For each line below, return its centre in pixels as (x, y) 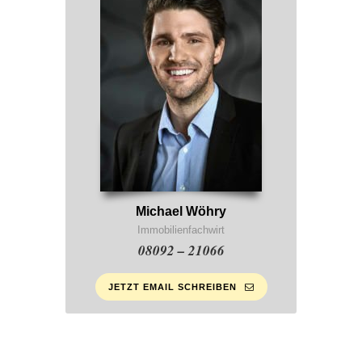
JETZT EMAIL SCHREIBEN (172, 287)
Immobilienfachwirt (181, 230)
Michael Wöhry (181, 212)
